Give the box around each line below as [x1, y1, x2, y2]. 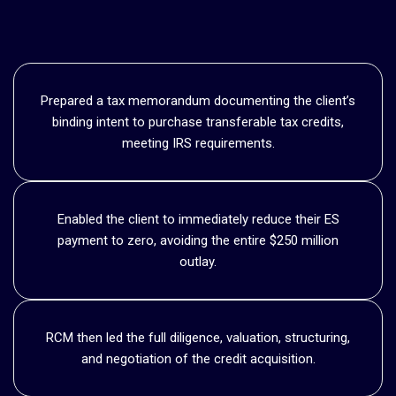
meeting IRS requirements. [121, 134, 275, 151]
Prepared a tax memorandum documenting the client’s [41, 92, 355, 109]
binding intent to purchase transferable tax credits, [52, 113, 344, 130]
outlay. [179, 253, 217, 270]
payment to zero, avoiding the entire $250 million [57, 232, 339, 248]
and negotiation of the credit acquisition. [80, 350, 316, 367]
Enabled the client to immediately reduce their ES [57, 210, 339, 227]
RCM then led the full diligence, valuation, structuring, [46, 329, 350, 346]
